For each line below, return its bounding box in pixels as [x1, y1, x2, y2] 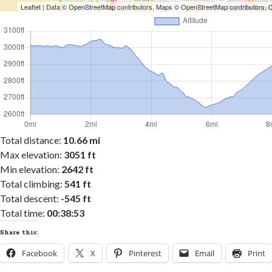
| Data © [41, 2, 69, 12]
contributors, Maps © [115, 2, 182, 12]
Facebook [22, 248, 58, 259]
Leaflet [21, 2, 41, 12]
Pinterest [129, 248, 162, 259]
